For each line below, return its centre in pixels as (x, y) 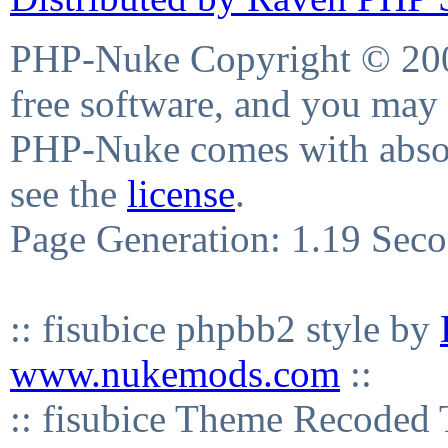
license (181, 193)
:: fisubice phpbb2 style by (225, 328)
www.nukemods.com (175, 373)
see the (68, 193)
